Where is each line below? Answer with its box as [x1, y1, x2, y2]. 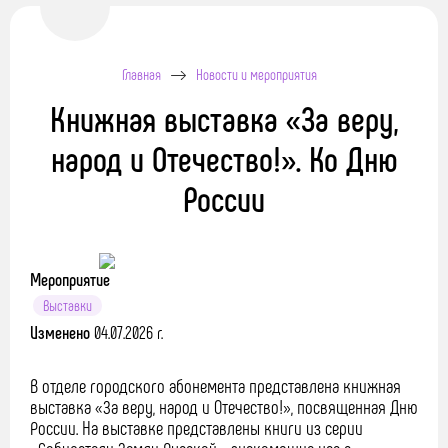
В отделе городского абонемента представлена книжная [30, 374, 401, 397]
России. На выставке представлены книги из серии [30, 416, 363, 439]
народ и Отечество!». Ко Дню [50, 137, 398, 179]
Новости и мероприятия [195, 65, 317, 83]
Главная [121, 65, 161, 83]
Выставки [43, 296, 92, 314]
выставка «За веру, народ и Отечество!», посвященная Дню [30, 395, 418, 418]
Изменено [30, 321, 94, 343]
